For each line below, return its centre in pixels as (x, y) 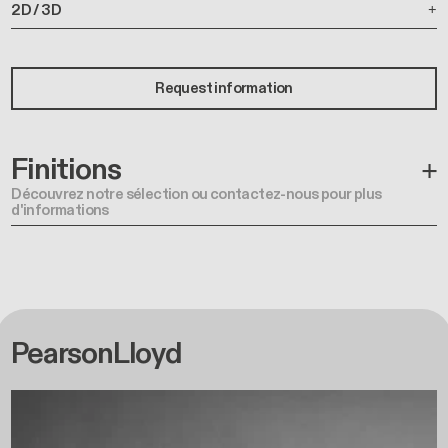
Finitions (66, 169)
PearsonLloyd (96, 353)
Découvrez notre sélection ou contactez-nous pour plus (196, 193)
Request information (224, 88)
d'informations (60, 209)
